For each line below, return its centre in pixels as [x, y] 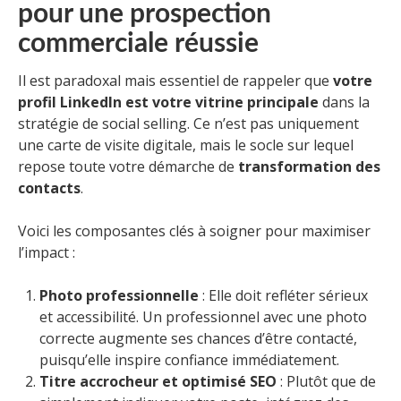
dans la [344, 102]
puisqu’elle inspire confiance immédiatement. [189, 360]
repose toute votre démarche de [128, 167]
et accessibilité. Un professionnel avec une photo [203, 317]
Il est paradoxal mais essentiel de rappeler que [175, 81]
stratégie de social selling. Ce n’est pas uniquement [188, 124]
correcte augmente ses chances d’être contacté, [198, 339]
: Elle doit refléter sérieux [283, 296]
